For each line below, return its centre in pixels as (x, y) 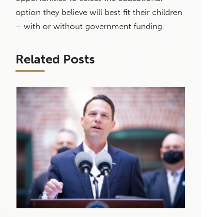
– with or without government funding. (91, 26)
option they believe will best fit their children (99, 12)
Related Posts (55, 59)
